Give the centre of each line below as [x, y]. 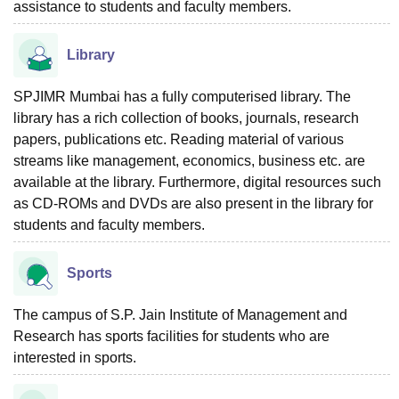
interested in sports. [75, 357]
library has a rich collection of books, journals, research [186, 118]
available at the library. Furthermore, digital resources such [197, 182]
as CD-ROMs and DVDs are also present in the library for [193, 203]
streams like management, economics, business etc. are [189, 160]
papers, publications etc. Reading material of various [179, 139]
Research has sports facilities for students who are [171, 336]
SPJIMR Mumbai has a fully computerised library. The [182, 96]
